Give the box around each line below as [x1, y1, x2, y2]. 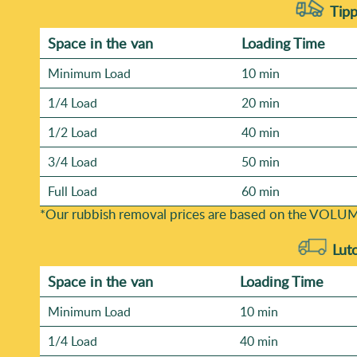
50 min [241, 153, 280, 171]
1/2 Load [48, 124, 97, 142]
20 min [241, 94, 280, 112]
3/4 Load [48, 153, 97, 171]
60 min [241, 182, 280, 201]
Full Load [48, 182, 97, 201]
